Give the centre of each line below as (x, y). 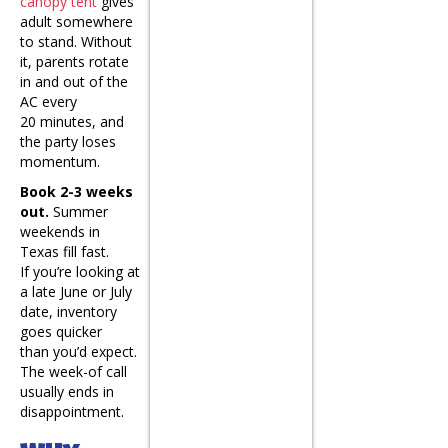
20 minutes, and (72, 121)
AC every (48, 101)
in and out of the (74, 81)
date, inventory (68, 311)
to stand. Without (76, 41)
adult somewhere (76, 21)
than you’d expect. (78, 351)
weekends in (60, 231)
